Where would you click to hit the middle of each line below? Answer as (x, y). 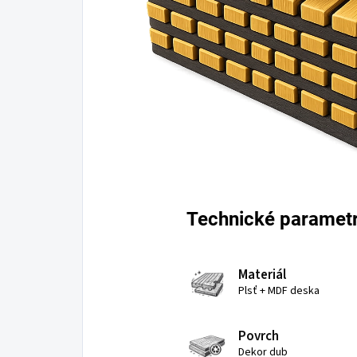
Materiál (262, 275)
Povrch (259, 337)
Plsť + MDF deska (279, 291)
